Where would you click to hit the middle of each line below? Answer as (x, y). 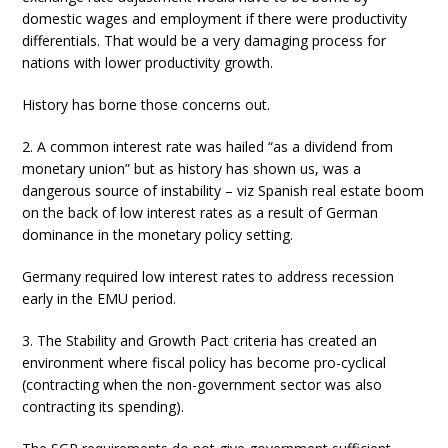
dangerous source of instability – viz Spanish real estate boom (223, 190)
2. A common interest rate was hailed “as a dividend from (208, 146)
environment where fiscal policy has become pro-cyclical (204, 362)
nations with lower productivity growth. (148, 62)
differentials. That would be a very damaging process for (204, 40)
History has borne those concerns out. (146, 104)
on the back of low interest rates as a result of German (200, 212)
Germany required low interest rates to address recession (208, 276)
